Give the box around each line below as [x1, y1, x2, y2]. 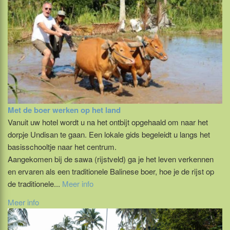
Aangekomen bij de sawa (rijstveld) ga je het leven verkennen [8, 154, 214, 165]
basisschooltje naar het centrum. [8, 141, 117, 152]
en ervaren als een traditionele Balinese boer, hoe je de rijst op [8, 166, 214, 177]
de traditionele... [8, 178, 62, 189]
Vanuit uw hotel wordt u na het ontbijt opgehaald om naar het [8, 117, 208, 128]
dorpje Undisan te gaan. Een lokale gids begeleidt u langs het [8, 129, 210, 140]
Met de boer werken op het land [8, 104, 121, 116]
